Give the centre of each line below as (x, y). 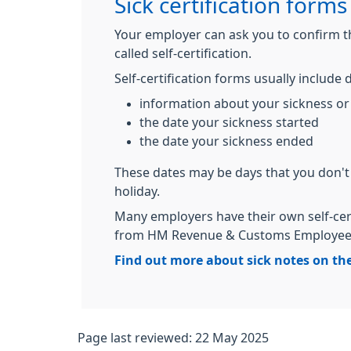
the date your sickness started (229, 122)
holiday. (137, 191)
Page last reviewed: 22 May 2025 (173, 338)
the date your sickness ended (226, 141)
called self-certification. (183, 53)
